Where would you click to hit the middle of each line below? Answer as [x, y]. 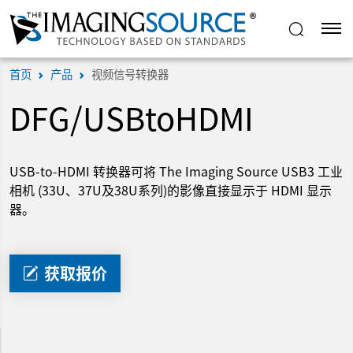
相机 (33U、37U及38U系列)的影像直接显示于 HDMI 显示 [171, 190]
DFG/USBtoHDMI [132, 118]
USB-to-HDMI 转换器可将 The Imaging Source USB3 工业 [176, 171]
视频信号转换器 [130, 74]
